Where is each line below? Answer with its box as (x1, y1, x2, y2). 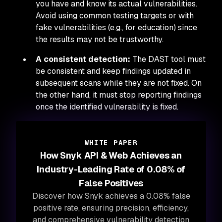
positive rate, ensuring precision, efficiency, (33, 203, 189, 213)
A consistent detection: (36, 54, 130, 64)
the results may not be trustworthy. (36, 34, 166, 45)
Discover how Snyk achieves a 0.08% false (32, 191, 190, 201)
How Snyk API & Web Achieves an (40, 150, 182, 161)
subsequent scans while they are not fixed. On (36, 78, 202, 88)
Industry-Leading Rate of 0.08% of (37, 164, 185, 175)
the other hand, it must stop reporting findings (36, 90, 202, 100)
